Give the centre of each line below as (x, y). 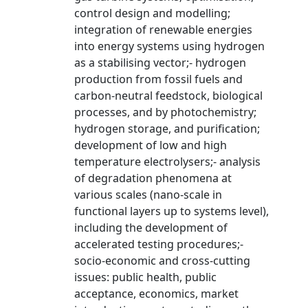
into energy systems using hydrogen (169, 46)
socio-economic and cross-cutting (162, 261)
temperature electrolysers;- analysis (167, 162)
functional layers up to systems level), (172, 211)
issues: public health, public (145, 277)
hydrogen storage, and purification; (167, 129)
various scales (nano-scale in (148, 195)
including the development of (151, 228)
